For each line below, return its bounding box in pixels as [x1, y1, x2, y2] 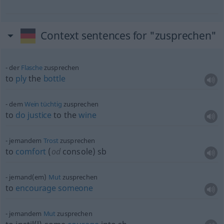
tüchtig [40, 99, 62, 108]
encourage [15, 182, 56, 193]
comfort [15, 146, 46, 157]
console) [60, 146, 96, 157]
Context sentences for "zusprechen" [40, 28, 217, 42]
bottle [43, 73, 65, 84]
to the [51, 109, 79, 120]
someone [58, 182, 93, 193]
